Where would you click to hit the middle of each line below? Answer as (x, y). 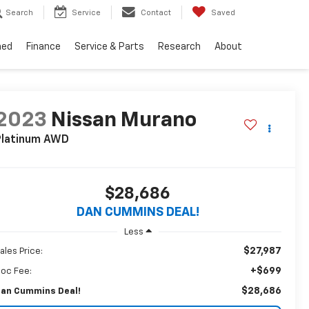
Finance (43, 47)
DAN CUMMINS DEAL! (138, 213)
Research (179, 47)
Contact (156, 13)
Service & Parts (109, 47)
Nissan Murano (123, 121)
